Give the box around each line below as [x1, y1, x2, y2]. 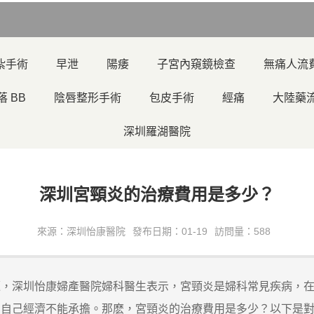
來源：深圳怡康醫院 [36, 226, 125, 237]
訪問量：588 [214, 226, 271, 237]
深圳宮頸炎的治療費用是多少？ [39, 185, 275, 204]
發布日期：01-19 [132, 226, 207, 237]
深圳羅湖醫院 [123, 125, 191, 137]
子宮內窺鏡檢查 [157, 58, 235, 70]
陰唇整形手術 [54, 92, 121, 104]
